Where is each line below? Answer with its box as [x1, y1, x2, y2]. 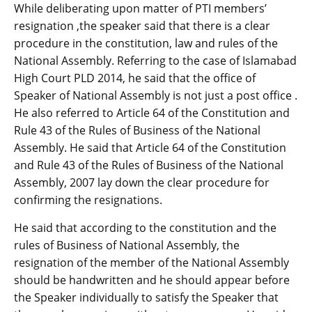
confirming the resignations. [14, 192, 162, 208]
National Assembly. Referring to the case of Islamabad [14, 52, 297, 68]
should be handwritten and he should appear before [14, 272, 290, 288]
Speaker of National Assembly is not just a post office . [14, 87, 297, 103]
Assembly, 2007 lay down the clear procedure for [14, 174, 270, 190]
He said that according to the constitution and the [14, 219, 276, 235]
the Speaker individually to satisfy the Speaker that [14, 289, 279, 305]
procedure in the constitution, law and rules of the [14, 35, 278, 51]
